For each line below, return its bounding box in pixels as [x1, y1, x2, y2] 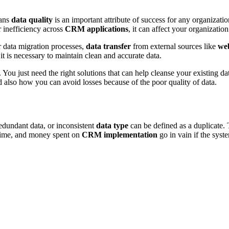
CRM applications [65, 24, 128, 33]
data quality [11, 15, 53, 24]
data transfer [86, 41, 131, 51]
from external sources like [131, 41, 218, 51]
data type [94, 121, 128, 130]
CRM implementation [82, 130, 157, 139]
